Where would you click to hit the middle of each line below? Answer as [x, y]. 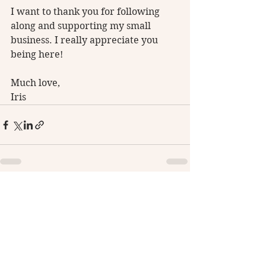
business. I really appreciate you [85, 40]
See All [176, 192]
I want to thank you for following [86, 12]
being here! [38, 55]
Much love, [37, 83]
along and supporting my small [82, 26]
